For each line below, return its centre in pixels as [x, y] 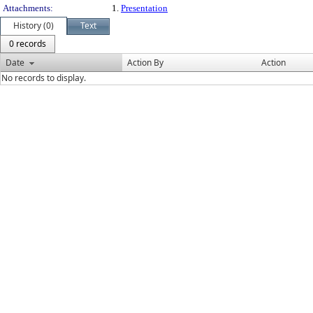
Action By [145, 63]
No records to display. [44, 78]
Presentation [144, 8]
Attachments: [28, 8]
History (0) [34, 26]
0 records [28, 44]
